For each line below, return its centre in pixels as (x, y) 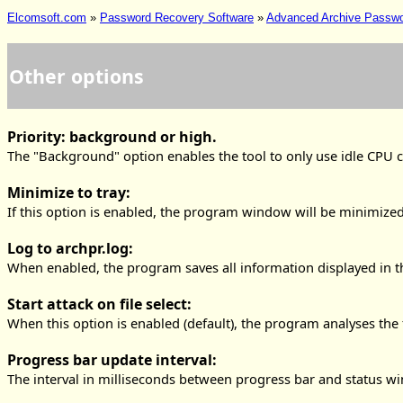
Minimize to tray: (69, 193)
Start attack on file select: (99, 304)
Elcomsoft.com (47, 18)
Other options (76, 76)
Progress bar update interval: (112, 360)
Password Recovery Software (177, 18)
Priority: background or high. (112, 137)
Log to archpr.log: (70, 248)
